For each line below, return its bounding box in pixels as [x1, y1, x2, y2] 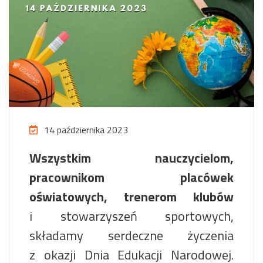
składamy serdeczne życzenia [29, 225, 234, 245]
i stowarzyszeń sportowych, [29, 205, 234, 226]
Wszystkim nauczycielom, [29, 147, 234, 168]
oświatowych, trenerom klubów [29, 186, 234, 207]
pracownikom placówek [29, 167, 234, 187]
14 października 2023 [42, 122, 128, 137]
